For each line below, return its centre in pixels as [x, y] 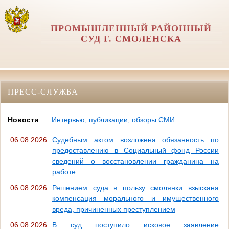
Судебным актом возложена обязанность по [135, 140]
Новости [23, 120]
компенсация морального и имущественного [135, 199]
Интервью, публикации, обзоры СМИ [113, 120]
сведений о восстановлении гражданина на [135, 161]
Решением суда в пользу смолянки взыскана [135, 188]
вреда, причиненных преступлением [114, 209]
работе [64, 172]
